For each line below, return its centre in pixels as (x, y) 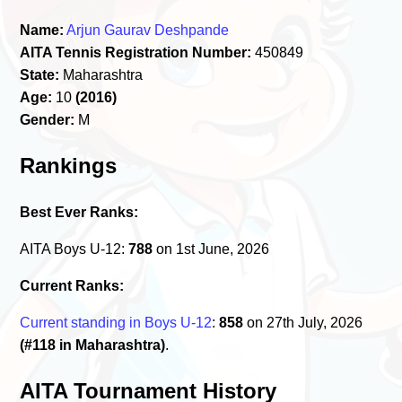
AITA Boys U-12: (74, 249)
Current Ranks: (72, 285)
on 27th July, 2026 (303, 322)
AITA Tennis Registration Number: (136, 52)
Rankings (69, 165)
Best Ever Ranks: (79, 212)
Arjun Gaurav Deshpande (148, 30)
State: (40, 74)
